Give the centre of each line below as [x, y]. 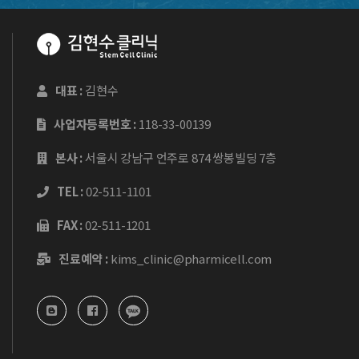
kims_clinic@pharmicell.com [191, 259]
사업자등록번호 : [95, 124]
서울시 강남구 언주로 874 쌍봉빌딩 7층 [180, 158]
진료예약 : [83, 259]
